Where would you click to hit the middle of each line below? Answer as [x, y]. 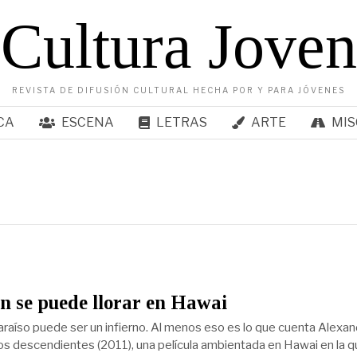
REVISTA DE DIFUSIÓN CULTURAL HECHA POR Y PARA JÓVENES [178, 90]
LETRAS [181, 122]
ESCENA [87, 122]
